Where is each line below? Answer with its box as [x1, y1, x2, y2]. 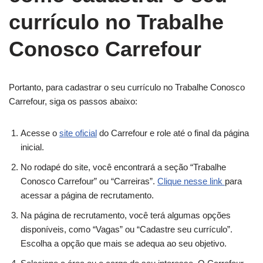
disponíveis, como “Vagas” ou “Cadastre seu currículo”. [21, 224, 232, 234]
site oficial [59, 127, 97, 138]
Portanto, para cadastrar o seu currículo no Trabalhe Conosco [9, 82, 245, 92]
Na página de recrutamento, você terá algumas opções [21, 210, 231, 220]
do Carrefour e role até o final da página [97, 127, 249, 138]
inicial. [21, 141, 44, 152]
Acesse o [21, 127, 59, 138]
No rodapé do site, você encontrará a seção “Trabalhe [21, 161, 226, 172]
